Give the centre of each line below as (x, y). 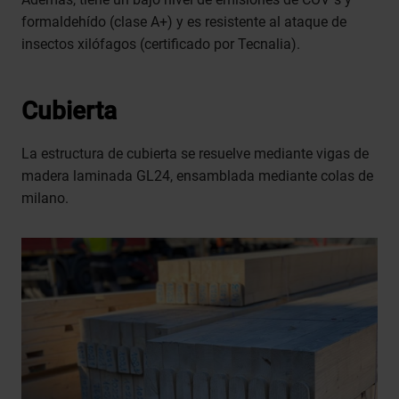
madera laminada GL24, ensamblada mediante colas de (197, 176)
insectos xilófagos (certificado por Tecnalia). (161, 45)
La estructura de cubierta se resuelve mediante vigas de (195, 154)
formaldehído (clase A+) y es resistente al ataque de (184, 22)
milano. (45, 199)
